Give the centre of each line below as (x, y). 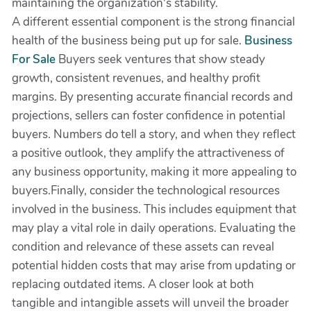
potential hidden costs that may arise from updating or (154, 266)
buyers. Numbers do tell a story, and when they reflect (154, 134)
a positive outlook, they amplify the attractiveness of (148, 153)
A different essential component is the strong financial (153, 22)
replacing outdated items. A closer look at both (133, 284)
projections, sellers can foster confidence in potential (149, 116)
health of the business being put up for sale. (128, 41)
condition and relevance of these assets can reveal (143, 247)
